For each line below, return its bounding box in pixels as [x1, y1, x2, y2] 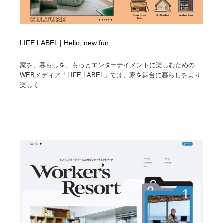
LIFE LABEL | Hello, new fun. [20, 39, 111, 47]
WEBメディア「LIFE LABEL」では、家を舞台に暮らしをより [20, 71, 201, 79]
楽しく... [20, 81, 46, 89]
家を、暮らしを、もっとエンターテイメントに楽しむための [20, 61, 195, 69]
